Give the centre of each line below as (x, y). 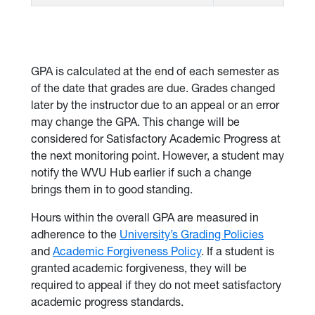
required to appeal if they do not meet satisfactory (156, 285)
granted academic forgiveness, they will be (139, 268)
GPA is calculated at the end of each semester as (155, 71)
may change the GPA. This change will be (135, 122)
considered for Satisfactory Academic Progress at (156, 139)
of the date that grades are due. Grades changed (153, 88)
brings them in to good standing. (112, 189)
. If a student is (238, 251)
